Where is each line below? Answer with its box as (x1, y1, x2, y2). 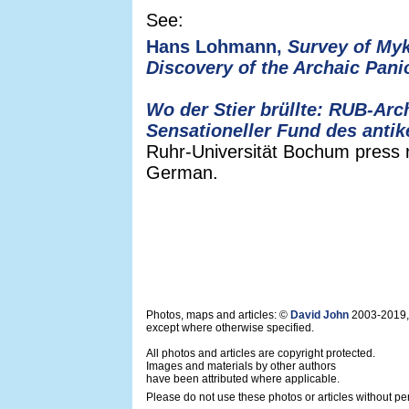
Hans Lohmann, (146, 37, 288, 57)
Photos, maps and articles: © (146, 309, 290, 321)
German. (146, 163, 218, 183)
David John (290, 309, 349, 321)
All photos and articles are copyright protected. (146, 347, 375, 360)
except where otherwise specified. (146, 321, 314, 334)
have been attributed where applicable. (146, 372, 340, 385)
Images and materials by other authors (146, 360, 336, 372)
